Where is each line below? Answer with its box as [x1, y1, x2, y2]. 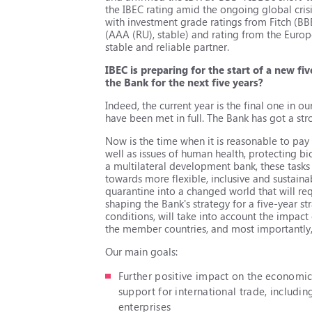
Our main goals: [105, 244, 178, 258]
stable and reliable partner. [105, 39, 230, 54]
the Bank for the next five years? [105, 75, 264, 89]
